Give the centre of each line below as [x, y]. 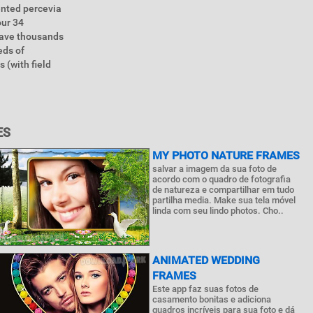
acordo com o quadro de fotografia [222, 179]
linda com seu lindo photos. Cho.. [218, 211]
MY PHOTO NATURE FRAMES [226, 155]
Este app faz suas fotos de [206, 289]
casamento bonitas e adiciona [212, 299]
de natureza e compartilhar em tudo [224, 190]
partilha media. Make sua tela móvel [224, 200]
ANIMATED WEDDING [206, 260]
